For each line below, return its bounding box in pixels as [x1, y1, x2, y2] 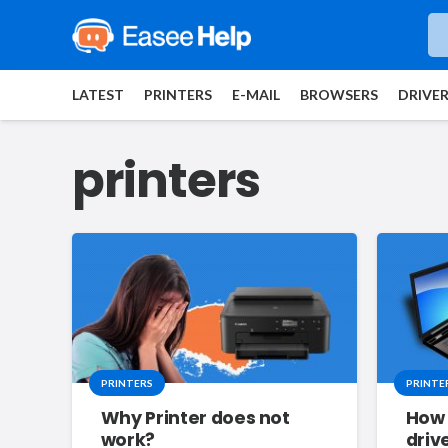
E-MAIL [232, 86, 280, 103]
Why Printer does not [100, 406, 290, 431]
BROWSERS [300, 86, 378, 103]
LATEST [72, 86, 124, 103]
